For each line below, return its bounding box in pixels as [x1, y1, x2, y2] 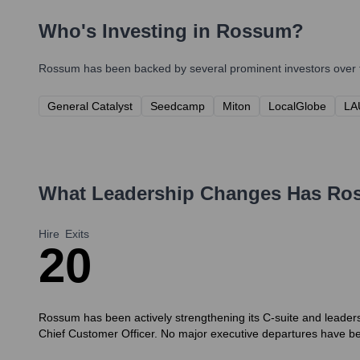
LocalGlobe [268, 100, 326, 113]
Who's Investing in [39, 20, 216, 43]
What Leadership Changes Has [39, 182, 327, 205]
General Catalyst [47, 100, 133, 113]
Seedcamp [150, 100, 205, 113]
